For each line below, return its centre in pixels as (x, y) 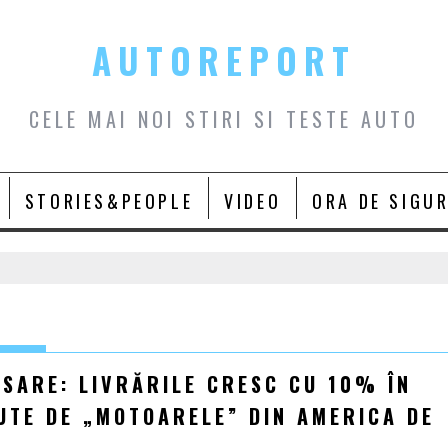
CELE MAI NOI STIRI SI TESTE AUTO (223, 119)
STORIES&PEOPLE (109, 201)
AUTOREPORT (223, 60)
